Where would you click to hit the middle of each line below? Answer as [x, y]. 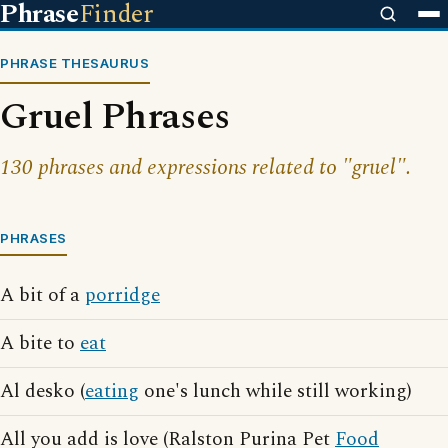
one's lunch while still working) [275, 391]
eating [112, 391]
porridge [122, 295]
